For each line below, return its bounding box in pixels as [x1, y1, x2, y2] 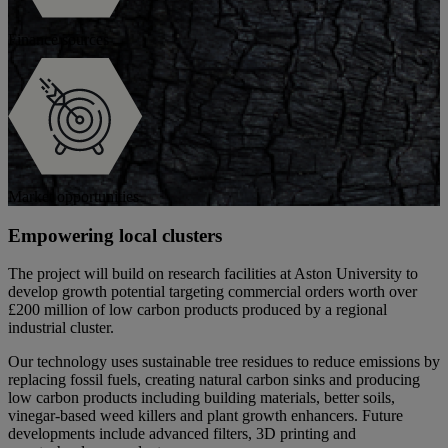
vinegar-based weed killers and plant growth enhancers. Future [8, 407, 403, 425]
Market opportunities [8, 187, 139, 205]
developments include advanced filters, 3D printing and [8, 425, 356, 443]
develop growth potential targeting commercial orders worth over [8, 283, 417, 301]
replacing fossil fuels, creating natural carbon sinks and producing [8, 371, 420, 389]
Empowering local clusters [8, 224, 222, 246]
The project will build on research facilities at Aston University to [8, 265, 418, 283]
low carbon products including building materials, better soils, [8, 389, 395, 407]
